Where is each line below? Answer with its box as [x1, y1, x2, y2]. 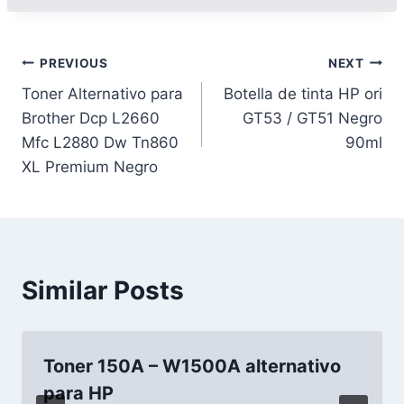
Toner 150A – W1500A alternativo [43, 355, 341, 377]
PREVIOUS [40, 55, 108, 70]
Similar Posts [22, 275, 184, 306]
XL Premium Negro [22, 158, 158, 176]
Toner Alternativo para [22, 85, 183, 103]
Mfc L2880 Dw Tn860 [22, 133, 179, 151]
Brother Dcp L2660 [22, 109, 160, 127]
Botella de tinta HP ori [224, 85, 382, 103]
